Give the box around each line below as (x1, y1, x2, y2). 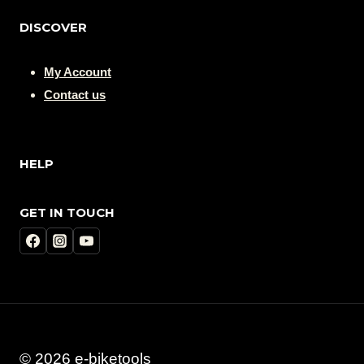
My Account (44, 65, 111, 80)
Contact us (44, 88, 106, 102)
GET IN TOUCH (19, 204, 115, 220)
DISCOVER (19, 19, 87, 36)
